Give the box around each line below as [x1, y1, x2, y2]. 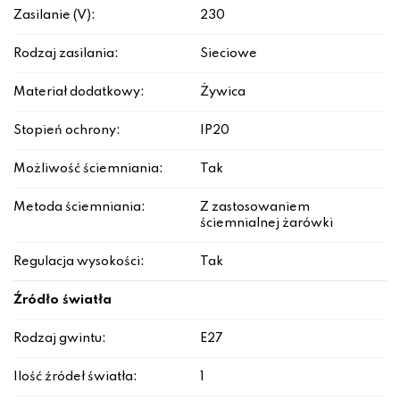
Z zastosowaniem [200, 201, 310, 214]
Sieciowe [200, 47, 257, 61]
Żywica [200, 86, 246, 99]
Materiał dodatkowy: [13, 86, 145, 99]
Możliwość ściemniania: [13, 162, 163, 176]
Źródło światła [13, 294, 112, 307]
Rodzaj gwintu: [13, 332, 106, 346]
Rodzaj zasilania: [13, 47, 119, 61]
